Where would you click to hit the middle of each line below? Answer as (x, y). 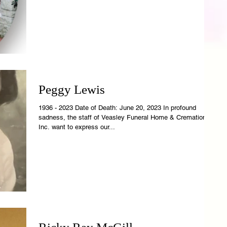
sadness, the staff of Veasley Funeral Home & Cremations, (125, 118)
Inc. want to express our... (77, 127)
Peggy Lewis (72, 90)
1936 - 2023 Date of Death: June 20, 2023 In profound (79, 108)
